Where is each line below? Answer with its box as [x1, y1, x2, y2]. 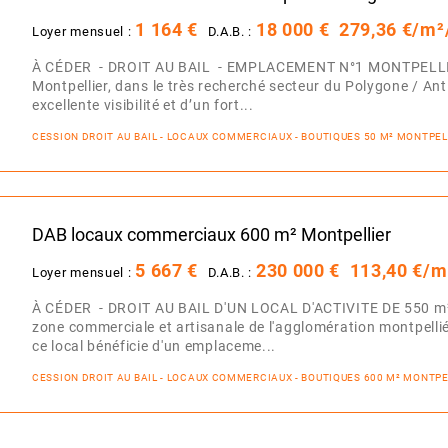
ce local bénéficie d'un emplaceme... [32, 337, 277, 355]
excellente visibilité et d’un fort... [32, 96, 254, 114]
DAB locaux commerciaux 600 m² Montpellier [32, 224, 391, 245]
